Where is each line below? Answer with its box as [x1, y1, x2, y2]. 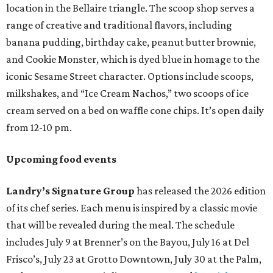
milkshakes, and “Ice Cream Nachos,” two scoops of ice [6, 87, 249, 99]
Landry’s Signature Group [6, 184, 135, 197]
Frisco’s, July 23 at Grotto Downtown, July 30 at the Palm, [6, 252, 261, 265]
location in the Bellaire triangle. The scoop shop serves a [6, 1, 255, 14]
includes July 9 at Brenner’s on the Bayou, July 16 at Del [6, 235, 249, 248]
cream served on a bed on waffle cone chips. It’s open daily [6, 104, 264, 116]
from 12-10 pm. [6, 121, 72, 133]
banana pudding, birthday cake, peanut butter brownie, [6, 35, 256, 48]
